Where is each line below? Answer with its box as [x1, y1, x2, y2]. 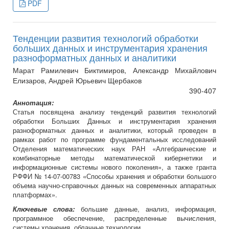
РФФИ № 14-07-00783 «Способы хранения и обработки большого [13, 171, 216, 181]
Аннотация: [13, 98, 54, 108]
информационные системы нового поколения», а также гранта [13, 162, 216, 172]
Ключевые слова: [13, 204, 75, 214]
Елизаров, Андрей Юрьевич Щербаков [13, 75, 142, 86]
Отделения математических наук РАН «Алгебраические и [13, 144, 216, 154]
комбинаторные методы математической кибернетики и [13, 153, 216, 163]
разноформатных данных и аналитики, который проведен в [13, 125, 216, 135]
